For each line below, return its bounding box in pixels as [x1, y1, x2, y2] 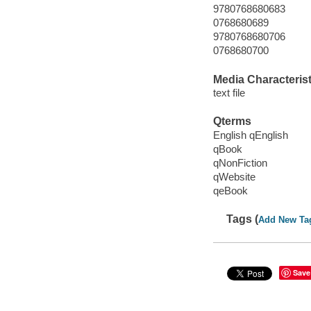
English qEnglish [212, 128, 288, 141]
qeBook [212, 185, 248, 197]
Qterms [212, 115, 251, 128]
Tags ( [226, 213, 259, 226]
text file [212, 87, 245, 99]
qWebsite [212, 170, 255, 183]
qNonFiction [212, 156, 267, 169]
